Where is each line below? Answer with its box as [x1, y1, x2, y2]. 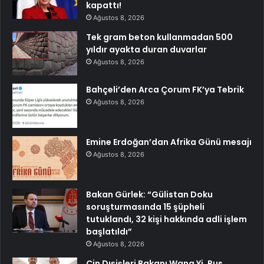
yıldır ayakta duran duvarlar [86, 43, 207, 55]
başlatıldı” [86, 225, 132, 237]
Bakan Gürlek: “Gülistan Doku [86, 188, 213, 200]
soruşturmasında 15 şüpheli [86, 200, 204, 213]
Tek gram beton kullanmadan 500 [86, 31, 233, 43]
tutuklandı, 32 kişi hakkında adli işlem [86, 213, 247, 225]
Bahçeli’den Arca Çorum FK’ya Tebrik [86, 83, 244, 95]
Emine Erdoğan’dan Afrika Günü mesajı [86, 136, 252, 148]
